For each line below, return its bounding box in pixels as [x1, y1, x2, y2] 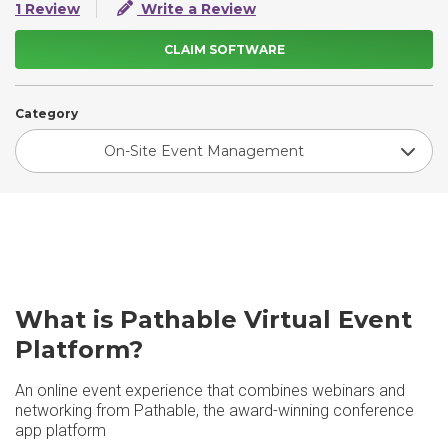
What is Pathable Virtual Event [15, 305, 412, 334]
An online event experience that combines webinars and [15, 381, 405, 400]
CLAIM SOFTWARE [163, 42, 285, 57]
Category [15, 106, 78, 121]
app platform [15, 421, 106, 440]
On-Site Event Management [104, 141, 304, 160]
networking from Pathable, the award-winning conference [15, 401, 414, 420]
